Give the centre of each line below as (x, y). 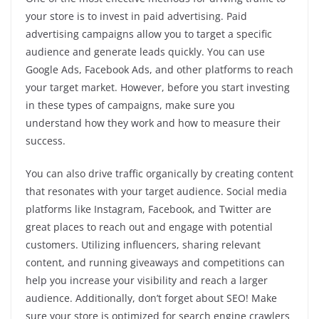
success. (46, 141)
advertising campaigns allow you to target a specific (149, 34)
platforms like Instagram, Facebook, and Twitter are (148, 209)
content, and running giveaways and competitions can (155, 262)
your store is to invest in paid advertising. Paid (136, 16)
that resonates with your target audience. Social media (156, 191)
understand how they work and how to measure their (153, 123)
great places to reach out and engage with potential (149, 227)
